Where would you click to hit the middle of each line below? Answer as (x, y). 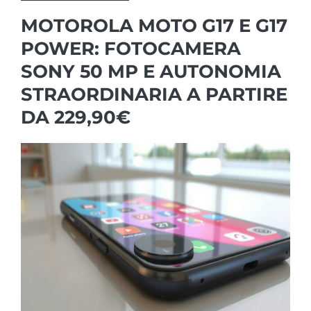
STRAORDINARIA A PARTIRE (154, 94)
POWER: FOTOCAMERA (131, 48)
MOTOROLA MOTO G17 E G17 (154, 25)
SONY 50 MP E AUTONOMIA (151, 71)
